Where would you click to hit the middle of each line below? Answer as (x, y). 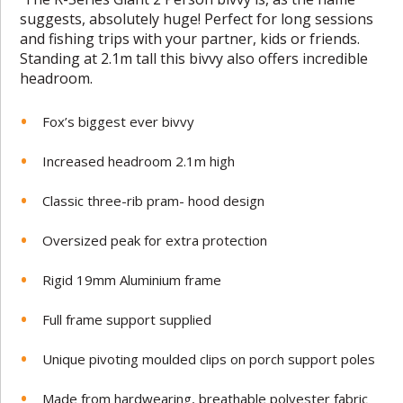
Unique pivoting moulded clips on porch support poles (209, 358)
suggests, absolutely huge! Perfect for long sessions (197, 18)
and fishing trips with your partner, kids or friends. (190, 38)
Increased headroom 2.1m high (139, 161)
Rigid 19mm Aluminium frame (132, 279)
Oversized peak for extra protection (155, 240)
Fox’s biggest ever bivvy (119, 121)
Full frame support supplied (127, 319)
